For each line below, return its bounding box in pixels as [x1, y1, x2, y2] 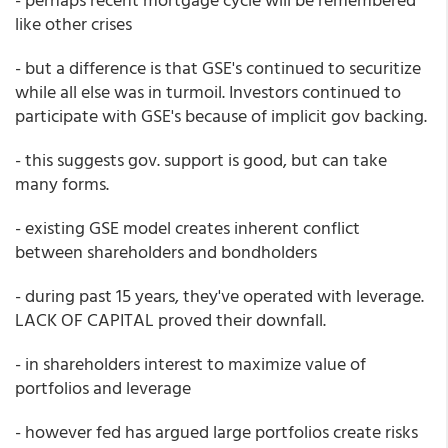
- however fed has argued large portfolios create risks [15, 418, 418, 445]
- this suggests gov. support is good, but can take [15, 146, 387, 173]
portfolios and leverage [15, 374, 191, 401]
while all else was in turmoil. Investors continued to [15, 78, 401, 105]
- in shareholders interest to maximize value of [15, 350, 366, 377]
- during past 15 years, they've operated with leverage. [15, 282, 424, 309]
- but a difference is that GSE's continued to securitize [15, 54, 421, 81]
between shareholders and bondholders [15, 238, 317, 265]
